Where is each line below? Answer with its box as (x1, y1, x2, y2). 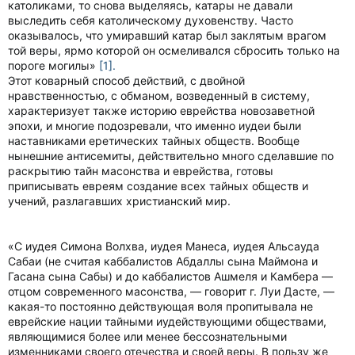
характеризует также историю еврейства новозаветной (8, 104, 315, 117)
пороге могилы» (8, 59, 99, 72)
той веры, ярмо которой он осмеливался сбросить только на (8, 44, 340, 57)
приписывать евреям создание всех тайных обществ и (8, 179, 308, 193)
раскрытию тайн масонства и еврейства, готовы (8, 164, 273, 177)
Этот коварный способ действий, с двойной (8, 74, 245, 87)
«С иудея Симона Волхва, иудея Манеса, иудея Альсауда (8, 239, 319, 253)
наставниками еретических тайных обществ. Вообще (8, 134, 300, 147)
